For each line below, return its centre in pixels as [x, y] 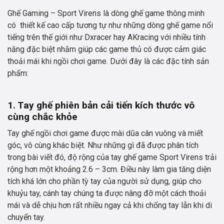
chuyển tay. [26, 217]
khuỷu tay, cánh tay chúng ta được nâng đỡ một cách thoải [107, 193]
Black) [18, 66]
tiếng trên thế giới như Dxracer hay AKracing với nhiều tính [106, 37]
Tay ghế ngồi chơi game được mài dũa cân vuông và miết [105, 133]
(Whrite [19, 18]
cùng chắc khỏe [42, 117]
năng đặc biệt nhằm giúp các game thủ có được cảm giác [107, 49]
